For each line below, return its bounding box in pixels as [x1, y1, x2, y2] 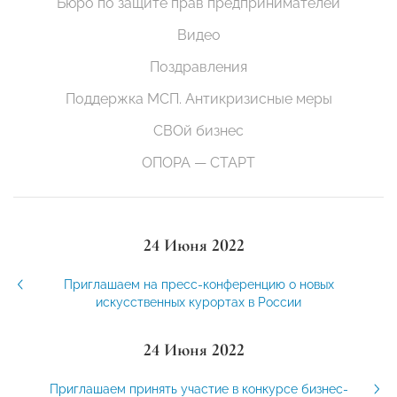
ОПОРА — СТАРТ [142, 154, 255, 172]
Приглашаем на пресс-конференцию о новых [63, 277, 334, 292]
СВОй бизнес [153, 122, 244, 140]
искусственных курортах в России [96, 295, 301, 310]
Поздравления [150, 58, 247, 76]
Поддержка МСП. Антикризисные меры [65, 90, 332, 108]
